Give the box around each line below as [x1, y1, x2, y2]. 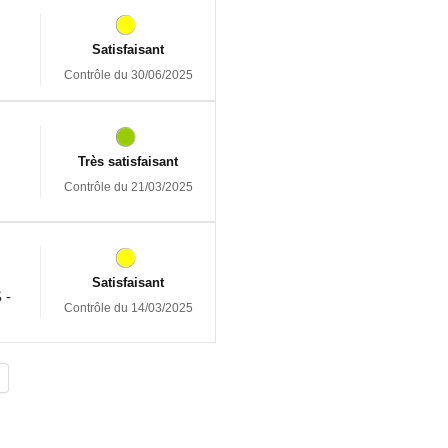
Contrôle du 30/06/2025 [63, 67, 193, 82]
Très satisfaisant [78, 153, 178, 169]
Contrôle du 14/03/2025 [63, 300, 193, 315]
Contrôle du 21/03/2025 [63, 179, 193, 194]
